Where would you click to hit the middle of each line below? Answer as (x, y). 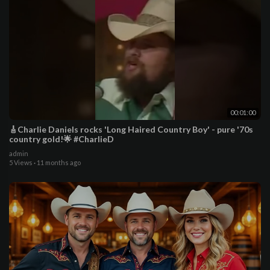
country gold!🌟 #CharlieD (61, 139)
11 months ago (59, 162)
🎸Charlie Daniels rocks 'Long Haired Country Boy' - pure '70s (131, 129)
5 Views (21, 162)
